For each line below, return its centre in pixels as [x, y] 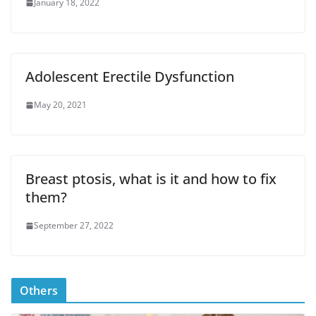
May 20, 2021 [60, 105]
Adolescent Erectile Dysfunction [130, 77]
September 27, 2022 [74, 225]
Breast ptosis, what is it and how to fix [151, 179]
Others [39, 291]
